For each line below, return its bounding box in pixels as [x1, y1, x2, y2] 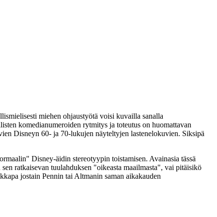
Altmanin [74, 171, 103, 180]
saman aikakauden [103, 171, 161, 180]
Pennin [42, 171, 63, 180]
